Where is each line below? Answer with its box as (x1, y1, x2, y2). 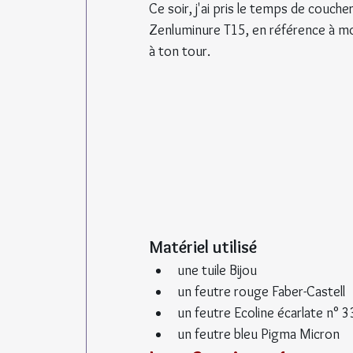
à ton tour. (149, 42, 210, 60)
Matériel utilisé (149, 236, 257, 258)
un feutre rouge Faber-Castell (177, 282, 345, 300)
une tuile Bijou (177, 261, 257, 279)
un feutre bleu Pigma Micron (177, 325, 340, 343)
